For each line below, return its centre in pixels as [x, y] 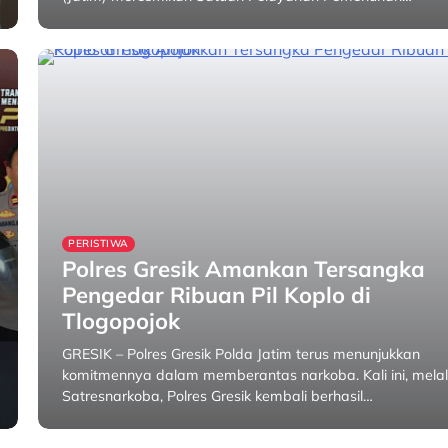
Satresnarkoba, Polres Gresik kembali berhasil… [218, 396]
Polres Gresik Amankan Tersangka [244, 269]
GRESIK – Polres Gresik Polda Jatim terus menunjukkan [241, 354]
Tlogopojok [121, 321]
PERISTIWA [98, 243]
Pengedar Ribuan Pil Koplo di [217, 295]
